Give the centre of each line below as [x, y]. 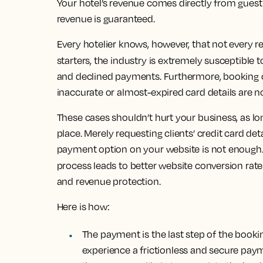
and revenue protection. [109, 181]
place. [70, 133]
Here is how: [83, 207]
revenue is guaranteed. [106, 19]
